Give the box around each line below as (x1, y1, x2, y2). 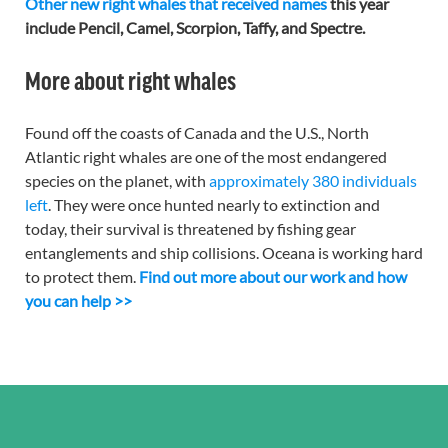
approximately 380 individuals (209, 171, 417, 191)
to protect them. (25, 267, 139, 287)
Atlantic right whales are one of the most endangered (25, 147, 387, 167)
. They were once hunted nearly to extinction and (48, 195, 380, 215)
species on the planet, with (25, 171, 209, 191)
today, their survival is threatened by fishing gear (25, 219, 356, 239)
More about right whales (25, 66, 236, 94)
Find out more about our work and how (139, 267, 407, 287)
